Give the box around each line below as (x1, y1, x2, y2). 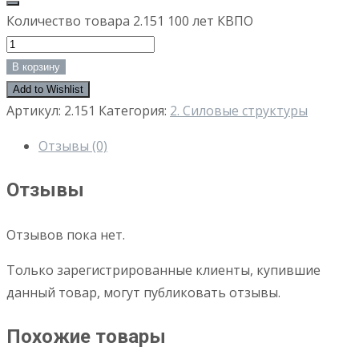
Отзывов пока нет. (6, 226, 125, 244)
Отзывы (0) (38, 137, 107, 155)
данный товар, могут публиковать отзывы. (6, 284, 280, 302)
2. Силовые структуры (170, 102, 308, 120)
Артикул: (6, 102, 64, 120)
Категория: (99, 102, 170, 120)
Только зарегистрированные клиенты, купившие (6, 261, 321, 280)
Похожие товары (6, 325, 166, 349)
